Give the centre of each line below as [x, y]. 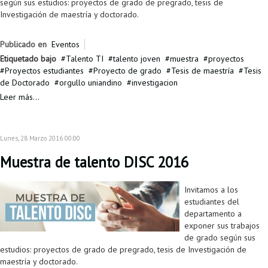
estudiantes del [212, 202]
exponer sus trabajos [222, 226]
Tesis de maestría [202, 71]
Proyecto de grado [127, 71]
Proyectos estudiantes [44, 71]
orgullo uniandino [91, 83]
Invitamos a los [211, 190]
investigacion [155, 83]
